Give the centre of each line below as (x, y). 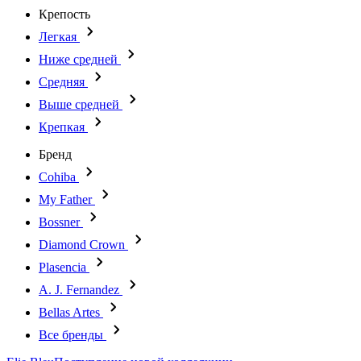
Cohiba (57, 177)
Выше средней (79, 104)
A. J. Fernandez (79, 290)
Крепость (64, 14)
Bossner (59, 222)
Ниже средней (78, 59)
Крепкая (62, 127)
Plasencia (62, 267)
